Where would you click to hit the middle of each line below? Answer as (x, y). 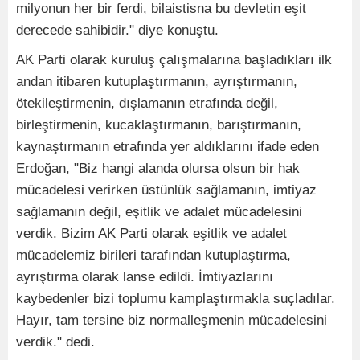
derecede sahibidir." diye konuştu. (117, 31)
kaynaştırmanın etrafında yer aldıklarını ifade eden (168, 147)
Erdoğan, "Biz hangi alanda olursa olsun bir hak (158, 169)
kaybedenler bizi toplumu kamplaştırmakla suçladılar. (176, 299)
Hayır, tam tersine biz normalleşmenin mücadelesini (172, 321)
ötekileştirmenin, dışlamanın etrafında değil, (147, 104)
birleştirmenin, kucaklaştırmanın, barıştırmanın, (159, 125)
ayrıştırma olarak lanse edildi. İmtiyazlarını (145, 277)
